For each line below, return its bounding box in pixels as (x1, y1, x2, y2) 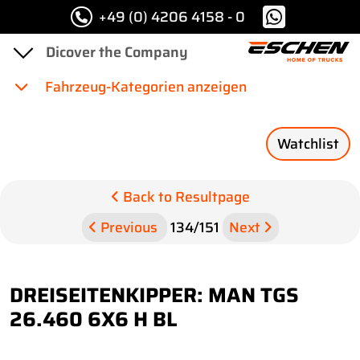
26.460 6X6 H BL (10, 303, 178, 335)
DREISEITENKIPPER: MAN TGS (10, 279, 299, 311)
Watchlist (277, 133, 339, 155)
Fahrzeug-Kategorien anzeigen (42, 76, 247, 98)
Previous (96, 216, 161, 239)
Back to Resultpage (119, 186, 250, 208)
